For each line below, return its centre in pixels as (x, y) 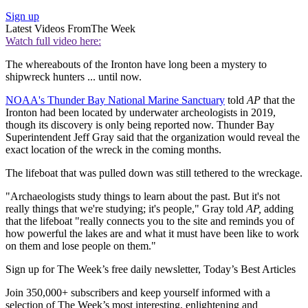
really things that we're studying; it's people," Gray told (126, 209)
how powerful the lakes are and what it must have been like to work (152, 234)
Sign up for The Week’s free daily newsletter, (104, 269)
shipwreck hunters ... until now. (74, 77)
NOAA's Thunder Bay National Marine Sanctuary (115, 100)
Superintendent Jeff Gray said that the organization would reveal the (153, 137)
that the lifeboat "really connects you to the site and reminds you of (150, 221)
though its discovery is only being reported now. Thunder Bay (140, 125)
